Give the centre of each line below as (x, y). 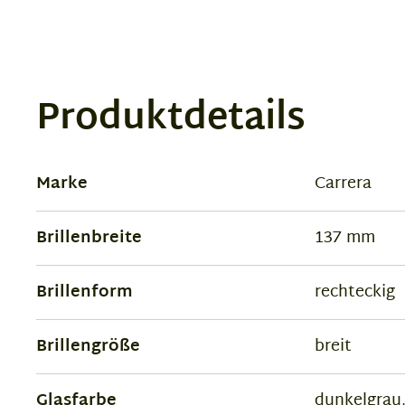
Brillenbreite (89, 238)
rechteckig (354, 292)
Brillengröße (88, 347)
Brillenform (85, 292)
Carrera (343, 184)
